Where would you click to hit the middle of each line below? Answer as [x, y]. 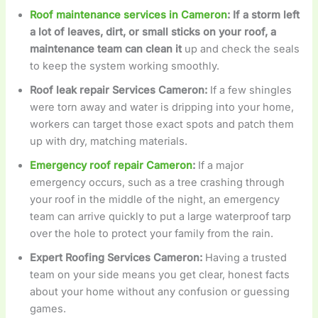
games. [48, 309]
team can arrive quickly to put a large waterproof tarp [161, 217]
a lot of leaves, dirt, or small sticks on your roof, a [153, 32]
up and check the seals [242, 49]
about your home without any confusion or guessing [160, 292]
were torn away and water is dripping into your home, [162, 108]
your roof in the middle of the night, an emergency [155, 200]
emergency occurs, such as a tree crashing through [158, 183]
